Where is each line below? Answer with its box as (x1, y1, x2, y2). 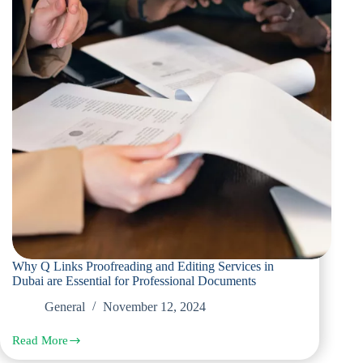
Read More (12, 334, 68, 348)
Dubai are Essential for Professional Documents (12, 273, 256, 288)
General (45, 300, 85, 314)
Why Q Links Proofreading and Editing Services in (12, 258, 274, 273)
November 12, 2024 (103, 300, 206, 314)
